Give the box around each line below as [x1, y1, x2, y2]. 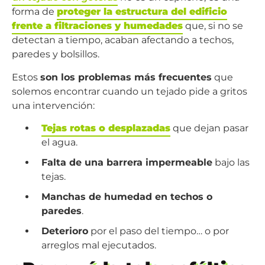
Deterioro [41, 225, 88, 237]
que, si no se [183, 20, 243, 32]
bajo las [212, 157, 250, 169]
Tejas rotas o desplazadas [41, 122, 170, 134]
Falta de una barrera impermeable [41, 157, 212, 169]
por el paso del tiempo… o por [88, 225, 229, 237]
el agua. [41, 137, 77, 148]
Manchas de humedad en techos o [41, 191, 212, 203]
